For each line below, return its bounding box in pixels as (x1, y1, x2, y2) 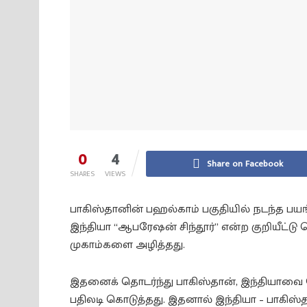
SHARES (70, 167, 95, 180)
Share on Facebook (207, 156, 283, 171)
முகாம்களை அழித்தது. (70, 235, 185, 254)
